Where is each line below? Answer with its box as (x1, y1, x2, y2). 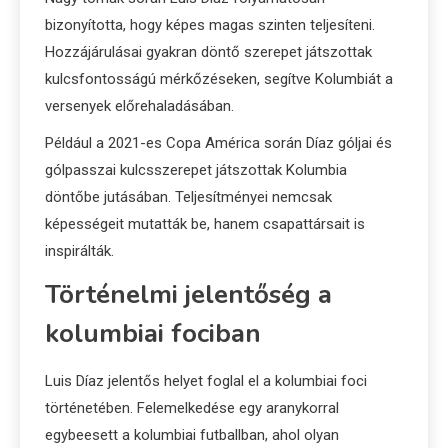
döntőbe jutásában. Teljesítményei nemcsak (45, 188, 332, 207)
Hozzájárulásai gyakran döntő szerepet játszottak (45, 43, 372, 62)
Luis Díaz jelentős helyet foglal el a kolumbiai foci (45, 372, 367, 391)
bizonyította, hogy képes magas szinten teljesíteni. (45, 16, 375, 35)
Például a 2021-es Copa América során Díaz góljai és (45, 134, 392, 153)
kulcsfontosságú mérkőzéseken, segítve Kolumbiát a (45, 70, 393, 89)
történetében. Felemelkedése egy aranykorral (45, 399, 339, 418)
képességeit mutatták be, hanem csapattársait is (45, 215, 365, 234)
